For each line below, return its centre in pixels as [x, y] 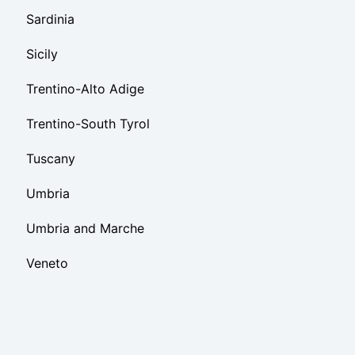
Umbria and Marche [85, 229]
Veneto [47, 263]
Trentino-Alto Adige [85, 89]
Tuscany [51, 159]
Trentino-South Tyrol [88, 124]
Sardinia [50, 19]
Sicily [42, 54]
